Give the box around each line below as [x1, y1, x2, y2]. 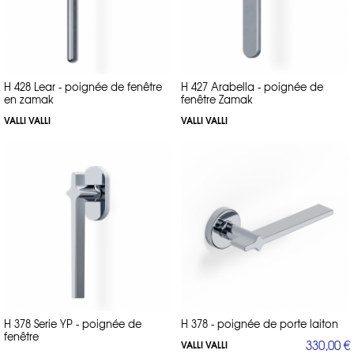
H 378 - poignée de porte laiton [181, 315, 338, 331]
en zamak [4, 91, 54, 107]
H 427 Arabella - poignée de [181, 78, 323, 94]
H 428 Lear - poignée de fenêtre [4, 78, 162, 94]
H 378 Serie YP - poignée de [4, 315, 141, 331]
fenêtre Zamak [181, 91, 253, 107]
